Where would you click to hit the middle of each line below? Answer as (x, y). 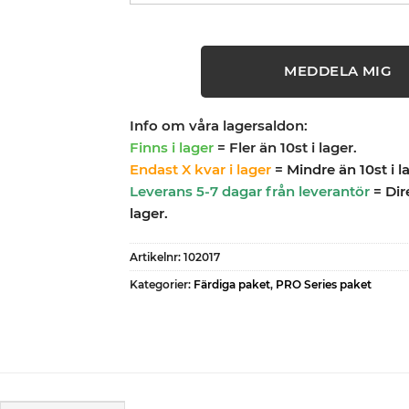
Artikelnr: (156, 257)
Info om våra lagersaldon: (218, 126)
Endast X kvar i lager (200, 170)
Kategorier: (161, 284)
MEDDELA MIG (338, 71)
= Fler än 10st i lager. (287, 148)
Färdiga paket (231, 284)
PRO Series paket (323, 284)
